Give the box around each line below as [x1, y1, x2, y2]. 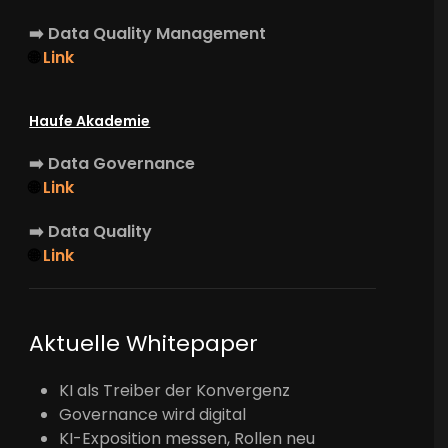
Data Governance [48, 151, 196, 175]
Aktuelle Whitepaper [29, 327, 259, 359]
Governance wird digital [59, 402, 247, 426]
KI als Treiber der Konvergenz [59, 378, 291, 402]
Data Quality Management [48, 21, 267, 45]
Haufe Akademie [29, 110, 151, 131]
